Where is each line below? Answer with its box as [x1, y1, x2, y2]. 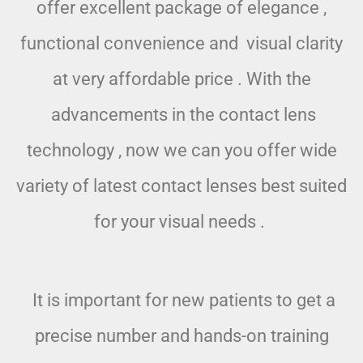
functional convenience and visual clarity [20, 33, 343, 54]
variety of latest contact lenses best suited [16, 176, 347, 197]
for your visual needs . [94, 211, 269, 233]
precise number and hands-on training [34, 326, 329, 347]
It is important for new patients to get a [28, 290, 335, 311]
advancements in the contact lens [47, 105, 316, 126]
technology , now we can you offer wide [26, 140, 337, 161]
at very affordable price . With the [52, 69, 311, 90]
